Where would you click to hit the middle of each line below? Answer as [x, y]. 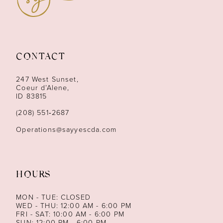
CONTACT [41, 58]
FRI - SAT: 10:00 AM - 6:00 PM [70, 215]
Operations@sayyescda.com [66, 130]
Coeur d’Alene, [43, 88]
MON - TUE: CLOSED [53, 198]
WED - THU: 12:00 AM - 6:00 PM [74, 206]
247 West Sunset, [47, 79]
